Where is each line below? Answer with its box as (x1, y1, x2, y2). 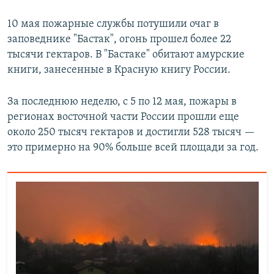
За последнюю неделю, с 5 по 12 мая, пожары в (7, 96, 237, 108)
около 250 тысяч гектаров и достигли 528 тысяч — (7, 127, 255, 139)
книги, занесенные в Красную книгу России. (7, 64, 231, 76)
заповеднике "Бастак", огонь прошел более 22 (7, 34, 231, 46)
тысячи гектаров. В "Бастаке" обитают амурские (7, 49, 245, 61)
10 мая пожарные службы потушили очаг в (7, 18, 219, 31)
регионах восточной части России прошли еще (7, 111, 239, 124)
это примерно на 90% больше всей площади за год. (7, 142, 259, 154)
